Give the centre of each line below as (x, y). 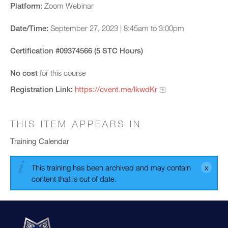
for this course (62, 73)
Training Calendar (40, 141)
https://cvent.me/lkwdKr (116, 89)
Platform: (26, 6)
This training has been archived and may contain (111, 168)
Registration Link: (41, 89)
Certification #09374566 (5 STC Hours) (77, 50)
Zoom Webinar (68, 6)
